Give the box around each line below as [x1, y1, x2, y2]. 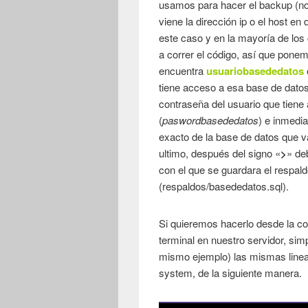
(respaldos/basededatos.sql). [159, 179, 289, 194]
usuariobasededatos [206, 63, 305, 79]
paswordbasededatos [162, 113, 259, 128]
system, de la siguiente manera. [159, 265, 302, 280]
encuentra [159, 63, 207, 78]
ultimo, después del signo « [159, 146, 281, 161]
